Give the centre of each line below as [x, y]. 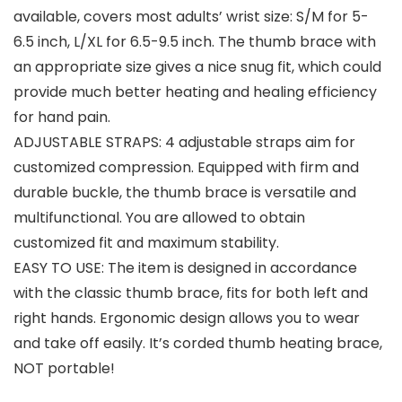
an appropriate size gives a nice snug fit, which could [197, 67]
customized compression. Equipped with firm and [186, 168]
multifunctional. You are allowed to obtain [159, 218]
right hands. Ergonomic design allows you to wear [187, 319]
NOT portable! [64, 369]
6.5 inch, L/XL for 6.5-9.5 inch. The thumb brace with [195, 42]
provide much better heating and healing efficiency [195, 92]
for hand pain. [62, 118]
